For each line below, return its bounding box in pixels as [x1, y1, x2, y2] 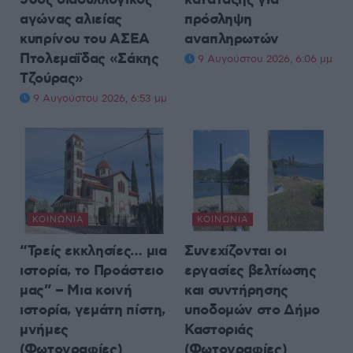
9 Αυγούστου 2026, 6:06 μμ [195, 53, 333, 66]
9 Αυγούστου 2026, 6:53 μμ [30, 92, 167, 106]
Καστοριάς [184, 321, 254, 340]
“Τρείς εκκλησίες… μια [20, 242, 167, 262]
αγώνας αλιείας [20, 10, 122, 30]
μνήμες [20, 321, 69, 340]
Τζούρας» [20, 69, 84, 89]
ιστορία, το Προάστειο [20, 262, 164, 281]
